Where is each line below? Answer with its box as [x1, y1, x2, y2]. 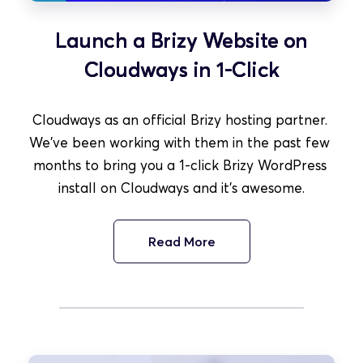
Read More [147, 233, 216, 250]
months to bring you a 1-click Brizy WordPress [32, 156, 327, 173]
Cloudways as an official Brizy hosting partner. [32, 111, 327, 128]
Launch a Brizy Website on [55, 28, 308, 53]
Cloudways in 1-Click [83, 57, 280, 82]
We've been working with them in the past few [29, 134, 330, 151]
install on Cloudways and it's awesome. [58, 179, 305, 196]
